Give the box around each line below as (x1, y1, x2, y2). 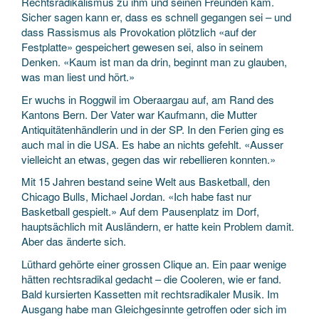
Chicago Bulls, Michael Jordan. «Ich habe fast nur (21, 189, 251, 204)
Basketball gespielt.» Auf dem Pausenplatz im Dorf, (21, 204, 259, 219)
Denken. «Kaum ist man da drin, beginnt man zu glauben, (21, 54, 287, 69)
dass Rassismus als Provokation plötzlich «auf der (21, 24, 256, 39)
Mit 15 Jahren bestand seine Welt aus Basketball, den (21, 174, 270, 189)
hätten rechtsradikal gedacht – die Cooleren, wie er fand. (21, 271, 281, 286)
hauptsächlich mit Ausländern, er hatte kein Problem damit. (21, 219, 294, 234)
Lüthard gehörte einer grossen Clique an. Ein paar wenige (21, 256, 286, 271)
